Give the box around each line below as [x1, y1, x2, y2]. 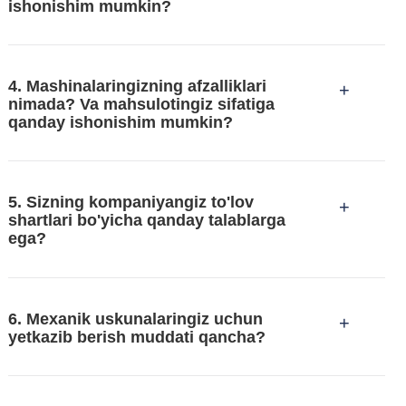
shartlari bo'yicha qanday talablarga [7, 211, 285, 230]
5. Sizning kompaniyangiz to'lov [7, 193, 254, 212]
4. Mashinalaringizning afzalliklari [7, 77, 266, 96]
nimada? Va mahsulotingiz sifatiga [7, 95, 275, 114]
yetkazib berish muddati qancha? [7, 327, 266, 346]
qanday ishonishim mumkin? [7, 113, 233, 132]
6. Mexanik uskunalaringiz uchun [7, 309, 263, 328]
